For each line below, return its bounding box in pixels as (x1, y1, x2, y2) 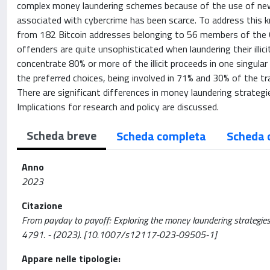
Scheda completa (116, 127, 206, 145)
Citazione (22, 198, 63, 213)
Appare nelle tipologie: (22, 251, 121, 266)
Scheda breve (27, 126, 96, 145)
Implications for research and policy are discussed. (17, 99, 219, 114)
